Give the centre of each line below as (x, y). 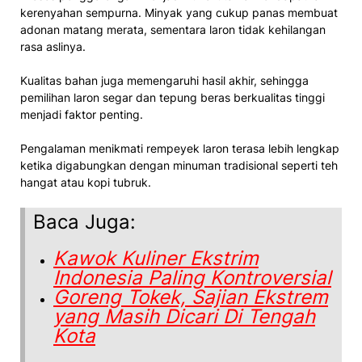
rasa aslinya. (53, 46)
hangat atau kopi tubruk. (86, 182)
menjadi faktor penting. (82, 114)
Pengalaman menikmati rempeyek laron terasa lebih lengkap (180, 148)
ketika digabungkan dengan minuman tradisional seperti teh (179, 165)
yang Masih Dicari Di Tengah (184, 316)
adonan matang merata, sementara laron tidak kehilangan (173, 29)
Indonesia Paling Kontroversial (192, 278)
